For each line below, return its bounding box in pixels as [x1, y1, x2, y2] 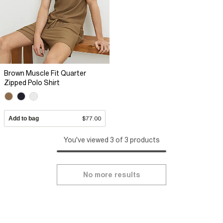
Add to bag [8, 115, 39, 122]
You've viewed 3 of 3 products [63, 136, 160, 144]
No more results [83, 171, 140, 179]
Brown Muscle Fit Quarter [4, 69, 86, 78]
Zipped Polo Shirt [4, 79, 60, 87]
